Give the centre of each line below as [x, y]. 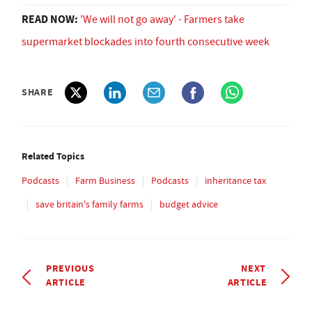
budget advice [189, 204]
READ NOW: [51, 19]
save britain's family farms [89, 204]
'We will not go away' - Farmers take [162, 20]
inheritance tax [235, 181]
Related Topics [53, 156]
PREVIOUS [70, 268]
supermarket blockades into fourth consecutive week [146, 42]
